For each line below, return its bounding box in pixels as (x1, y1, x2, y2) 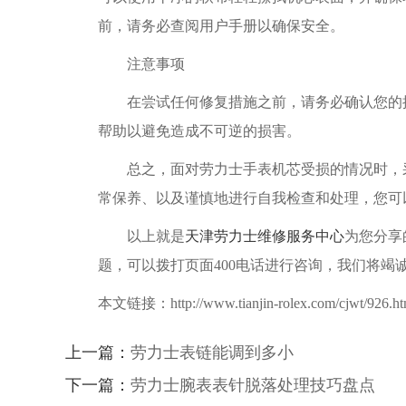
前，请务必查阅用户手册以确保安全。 (98, 18, 344, 34)
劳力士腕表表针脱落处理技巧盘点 (130, 376, 375, 394)
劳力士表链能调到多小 (130, 343, 294, 362)
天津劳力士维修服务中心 (185, 228, 344, 244)
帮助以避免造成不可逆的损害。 (98, 123, 301, 139)
